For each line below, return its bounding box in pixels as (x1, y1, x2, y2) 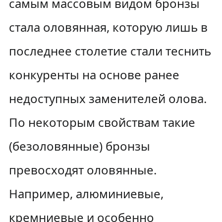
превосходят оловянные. (8, 162, 157, 178)
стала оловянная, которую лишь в (8, 19, 208, 35)
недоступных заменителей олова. (8, 90, 207, 107)
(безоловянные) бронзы (8, 138, 150, 154)
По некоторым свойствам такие (8, 114, 195, 130)
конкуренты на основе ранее (8, 66, 179, 83)
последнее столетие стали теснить (8, 43, 211, 59)
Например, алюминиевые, (8, 185, 164, 202)
